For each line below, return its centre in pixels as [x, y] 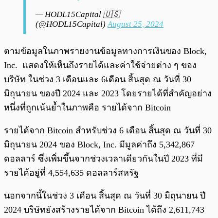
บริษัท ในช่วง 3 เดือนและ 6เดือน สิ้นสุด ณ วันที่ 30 [98, 80]
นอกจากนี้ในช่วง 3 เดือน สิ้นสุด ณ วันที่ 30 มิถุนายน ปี [105, 196]
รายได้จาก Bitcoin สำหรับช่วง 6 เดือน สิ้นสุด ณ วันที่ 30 [108, 131]
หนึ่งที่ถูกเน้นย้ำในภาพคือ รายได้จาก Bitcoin [89, 108]
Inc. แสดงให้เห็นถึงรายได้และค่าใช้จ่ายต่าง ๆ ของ [100, 65]
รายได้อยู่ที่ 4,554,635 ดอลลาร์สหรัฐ [73, 173]
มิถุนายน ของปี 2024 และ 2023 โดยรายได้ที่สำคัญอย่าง [108, 94]
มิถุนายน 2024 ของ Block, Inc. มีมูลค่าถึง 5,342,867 [99, 145]
